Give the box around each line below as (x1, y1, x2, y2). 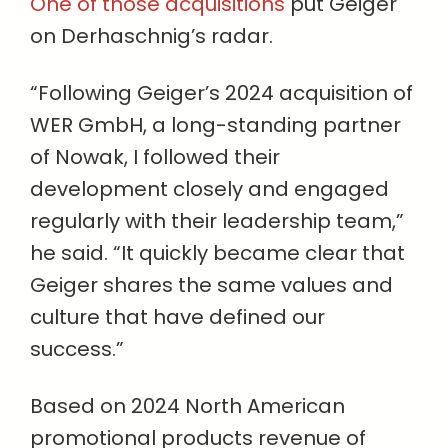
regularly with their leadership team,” (30, 207, 404, 236)
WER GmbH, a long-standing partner (30, 111, 401, 140)
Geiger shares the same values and (30, 271, 393, 300)
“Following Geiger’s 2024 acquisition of (30, 79, 413, 108)
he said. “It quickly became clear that (30, 239, 405, 268)
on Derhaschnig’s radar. (30, 22, 273, 51)
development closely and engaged (30, 175, 389, 204)
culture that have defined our (30, 303, 325, 332)
